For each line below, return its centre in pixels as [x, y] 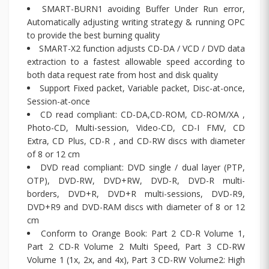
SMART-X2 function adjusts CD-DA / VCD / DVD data [142, 48]
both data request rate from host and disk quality [122, 74]
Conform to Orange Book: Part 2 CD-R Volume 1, [143, 233]
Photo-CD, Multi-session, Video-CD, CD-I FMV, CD [136, 127]
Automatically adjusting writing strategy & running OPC [136, 22]
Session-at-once [59, 101]
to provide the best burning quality [93, 35]
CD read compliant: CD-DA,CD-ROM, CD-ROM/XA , [143, 114]
